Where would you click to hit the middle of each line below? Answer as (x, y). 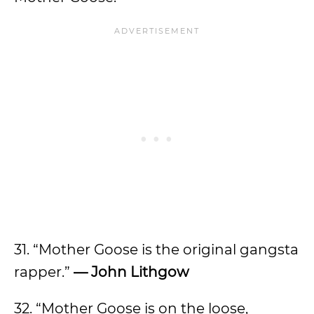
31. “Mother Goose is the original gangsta (156, 250)
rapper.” (44, 272)
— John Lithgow (131, 272)
